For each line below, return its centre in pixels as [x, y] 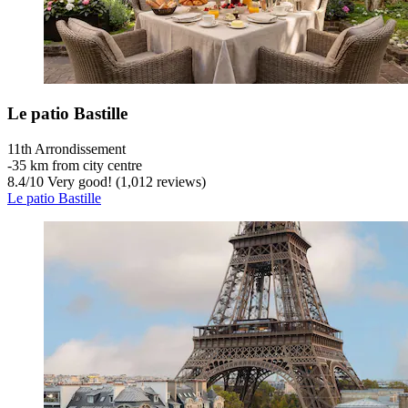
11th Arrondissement [66, 149]
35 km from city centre [77, 166]
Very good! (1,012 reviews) [125, 182]
